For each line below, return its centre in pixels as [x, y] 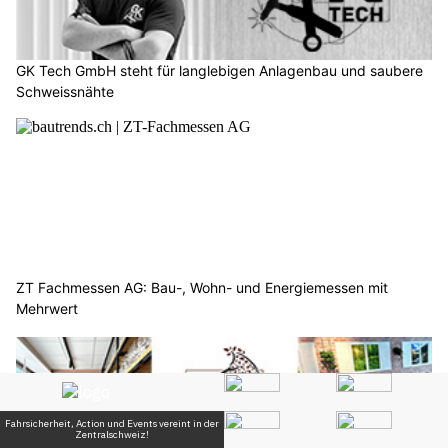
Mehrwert [47, 309]
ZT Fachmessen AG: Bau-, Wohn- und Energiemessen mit [202, 288]
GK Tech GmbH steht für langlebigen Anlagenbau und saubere [219, 71]
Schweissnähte [65, 92]
